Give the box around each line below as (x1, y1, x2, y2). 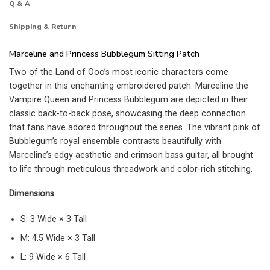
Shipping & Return (9, 22, 76, 32)
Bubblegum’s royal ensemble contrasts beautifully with (9, 136, 221, 146)
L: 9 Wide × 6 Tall (20, 252, 86, 263)
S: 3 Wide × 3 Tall (20, 214, 87, 225)
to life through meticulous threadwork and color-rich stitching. (9, 163, 253, 174)
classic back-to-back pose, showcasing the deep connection (9, 108, 246, 119)
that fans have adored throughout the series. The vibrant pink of (9, 122, 260, 133)
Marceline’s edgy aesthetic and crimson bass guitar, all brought (9, 149, 253, 160)
